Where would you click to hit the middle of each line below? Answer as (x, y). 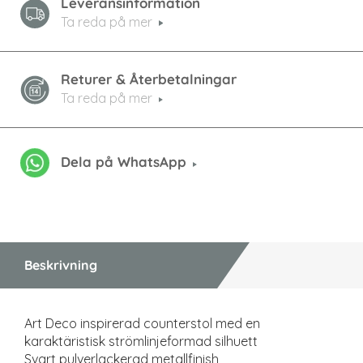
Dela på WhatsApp (124, 161)
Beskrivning (61, 265)
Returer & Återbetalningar (149, 79)
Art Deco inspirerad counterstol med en (142, 324)
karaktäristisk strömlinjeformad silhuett (141, 342)
